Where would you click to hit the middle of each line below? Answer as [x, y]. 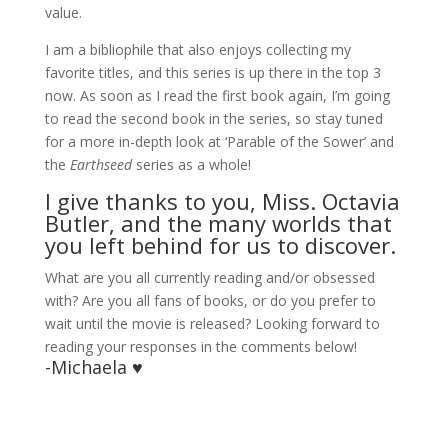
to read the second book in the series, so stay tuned [213, 119]
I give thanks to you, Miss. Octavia [222, 201]
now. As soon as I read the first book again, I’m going [217, 96]
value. [63, 13]
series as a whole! [193, 165]
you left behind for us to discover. [220, 245]
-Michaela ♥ [93, 367]
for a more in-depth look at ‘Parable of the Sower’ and [219, 142]
